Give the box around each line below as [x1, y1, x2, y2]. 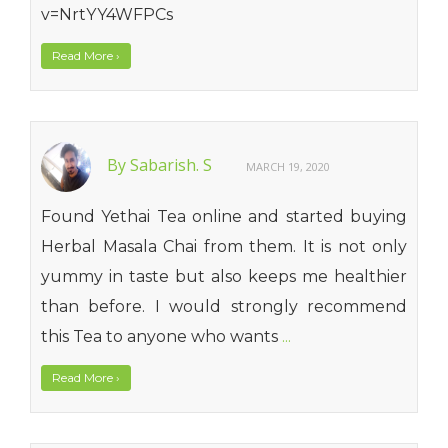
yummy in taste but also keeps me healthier [41, 267, 407, 286]
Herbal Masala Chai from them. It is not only [41, 237, 407, 256]
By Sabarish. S [107, 154, 216, 177]
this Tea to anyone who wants [41, 327, 282, 346]
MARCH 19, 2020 [246, 159, 330, 175]
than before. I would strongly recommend [41, 297, 407, 316]
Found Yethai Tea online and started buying [41, 207, 407, 226]
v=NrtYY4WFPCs [41, 5, 173, 24]
